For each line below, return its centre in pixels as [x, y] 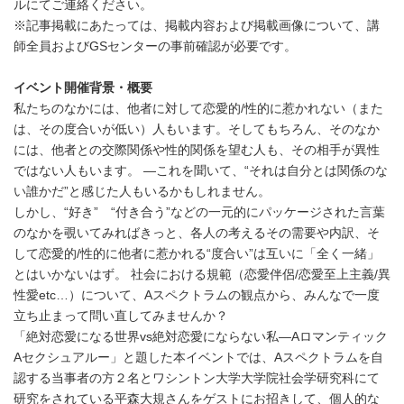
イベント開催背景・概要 [83, 87]
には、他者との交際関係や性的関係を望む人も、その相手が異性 [197, 150]
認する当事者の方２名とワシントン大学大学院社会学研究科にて [197, 378]
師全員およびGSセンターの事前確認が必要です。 [155, 46]
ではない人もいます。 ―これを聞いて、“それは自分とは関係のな [201, 170]
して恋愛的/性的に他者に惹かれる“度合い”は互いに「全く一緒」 [197, 253]
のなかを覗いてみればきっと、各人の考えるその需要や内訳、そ [197, 233]
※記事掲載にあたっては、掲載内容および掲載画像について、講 [197, 25]
